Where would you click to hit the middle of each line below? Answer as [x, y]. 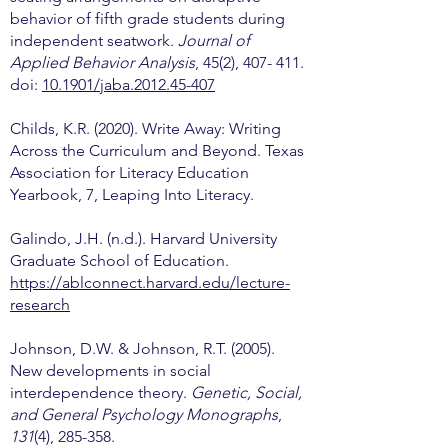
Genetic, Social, [246, 392]
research [40, 304]
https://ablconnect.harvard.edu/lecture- [150, 282]
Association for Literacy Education [129, 172]
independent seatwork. [94, 40]
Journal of [214, 40]
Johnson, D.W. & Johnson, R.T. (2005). [142, 348]
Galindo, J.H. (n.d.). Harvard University [143, 238]
